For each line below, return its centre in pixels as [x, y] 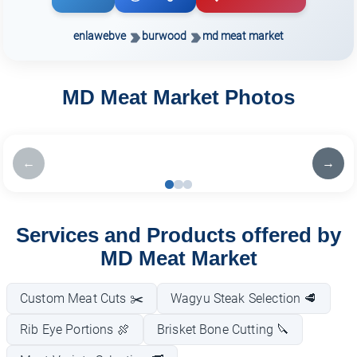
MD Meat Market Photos [178, 98]
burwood [164, 36]
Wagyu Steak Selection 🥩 [243, 298]
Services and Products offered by [178, 235]
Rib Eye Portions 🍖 [75, 329]
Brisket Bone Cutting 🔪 [223, 329]
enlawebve [100, 36]
